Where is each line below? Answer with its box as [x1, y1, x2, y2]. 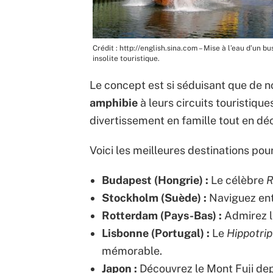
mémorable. [102, 244, 162, 258]
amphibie [90, 96, 138, 110]
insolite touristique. [93, 54, 160, 63]
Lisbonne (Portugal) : [102, 227, 210, 240]
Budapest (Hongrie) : [102, 174, 208, 187]
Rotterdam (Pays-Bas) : [102, 209, 222, 222]
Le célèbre [208, 174, 266, 187]
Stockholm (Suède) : [102, 191, 207, 205]
